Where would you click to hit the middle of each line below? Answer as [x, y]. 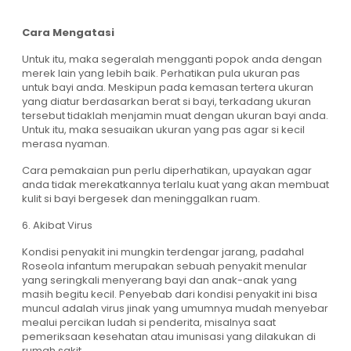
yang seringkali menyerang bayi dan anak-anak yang [159, 280]
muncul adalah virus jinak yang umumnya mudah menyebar [175, 309]
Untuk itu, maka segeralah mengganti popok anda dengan [172, 60]
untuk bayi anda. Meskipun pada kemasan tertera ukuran [168, 88]
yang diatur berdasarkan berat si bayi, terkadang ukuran [166, 102]
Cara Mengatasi [68, 33]
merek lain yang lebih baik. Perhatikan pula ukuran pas [161, 74]
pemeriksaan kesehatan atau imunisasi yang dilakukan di [169, 337]
